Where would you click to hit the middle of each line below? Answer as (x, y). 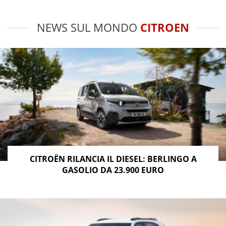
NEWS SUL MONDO (89, 27)
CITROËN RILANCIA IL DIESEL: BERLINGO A (113, 159)
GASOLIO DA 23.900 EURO (113, 170)
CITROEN (165, 27)
